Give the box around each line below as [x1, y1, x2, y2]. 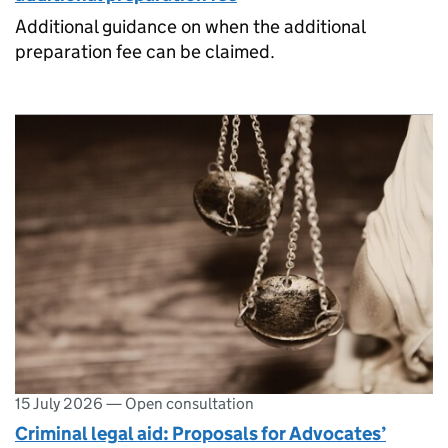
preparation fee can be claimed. [15, 40, 275, 64]
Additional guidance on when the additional [15, 15, 365, 39]
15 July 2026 [15, 394, 103, 414]
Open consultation [125, 394, 254, 414]
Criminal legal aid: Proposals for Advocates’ [15, 421, 386, 445]
